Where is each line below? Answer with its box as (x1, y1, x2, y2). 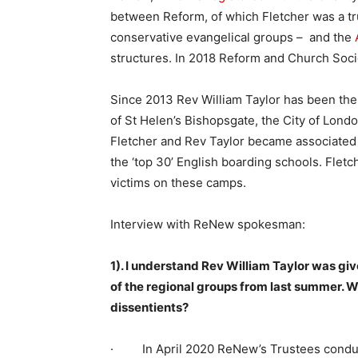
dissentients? (110, 299, 191, 315)
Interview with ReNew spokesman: (110, 216, 305, 232)
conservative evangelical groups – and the (110, 29, 355, 45)
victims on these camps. (110, 174, 246, 190)
